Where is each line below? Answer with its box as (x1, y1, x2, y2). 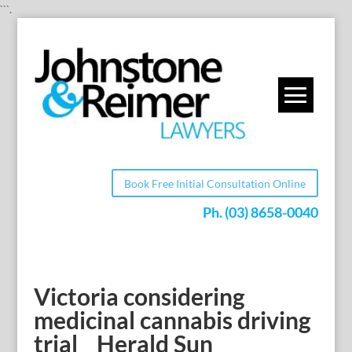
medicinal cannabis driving (33, 305, 311, 334)
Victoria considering (33, 281, 245, 310)
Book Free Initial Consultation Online (124, 176, 306, 190)
